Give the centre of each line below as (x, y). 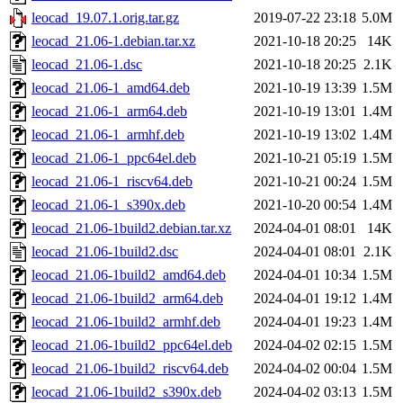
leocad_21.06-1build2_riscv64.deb (130, 369)
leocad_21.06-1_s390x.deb (108, 205)
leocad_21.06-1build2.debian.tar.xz (131, 228)
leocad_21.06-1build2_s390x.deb (126, 392)
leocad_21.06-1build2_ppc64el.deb (132, 345)
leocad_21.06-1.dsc (87, 65)
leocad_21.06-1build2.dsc (105, 252)
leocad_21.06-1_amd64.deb (111, 88)
